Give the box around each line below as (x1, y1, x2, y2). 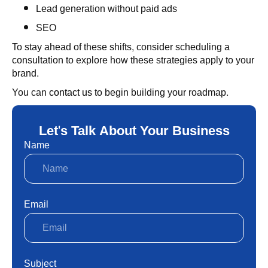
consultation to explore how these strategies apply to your (12, 51, 254, 69)
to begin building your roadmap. (92, 84, 229, 102)
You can (12, 84, 49, 102)
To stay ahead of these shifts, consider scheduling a (12, 38, 230, 56)
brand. (12, 65, 39, 83)
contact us (49, 84, 92, 102)
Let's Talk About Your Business (38, 119, 230, 144)
